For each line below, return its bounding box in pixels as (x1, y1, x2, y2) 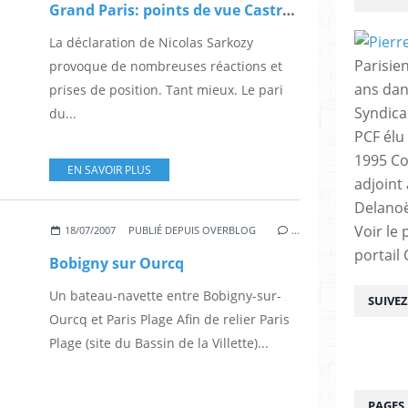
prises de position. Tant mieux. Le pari (49, 80, 283, 98)
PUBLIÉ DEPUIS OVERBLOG (128, 222, 257, 237)
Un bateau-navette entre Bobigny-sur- (49, 286, 281, 304)
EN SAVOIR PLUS (67, 161, 151, 178)
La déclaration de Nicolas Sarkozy (49, 33, 253, 51)
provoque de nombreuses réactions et (49, 56, 282, 75)
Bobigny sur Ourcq (49, 252, 184, 273)
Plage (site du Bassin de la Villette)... (49, 333, 269, 352)
